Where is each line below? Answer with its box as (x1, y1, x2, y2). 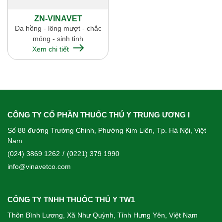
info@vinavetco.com (7, 163, 71, 171)
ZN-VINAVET (34, 14, 82, 23)
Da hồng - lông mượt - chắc (14, 24, 102, 33)
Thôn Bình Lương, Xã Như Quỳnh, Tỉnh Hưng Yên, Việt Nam (7, 211, 198, 220)
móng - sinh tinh (33, 35, 83, 43)
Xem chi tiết (32, 45, 71, 54)
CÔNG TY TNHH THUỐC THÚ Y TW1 (7, 196, 135, 204)
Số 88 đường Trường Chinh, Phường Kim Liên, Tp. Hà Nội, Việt (7, 126, 206, 135)
